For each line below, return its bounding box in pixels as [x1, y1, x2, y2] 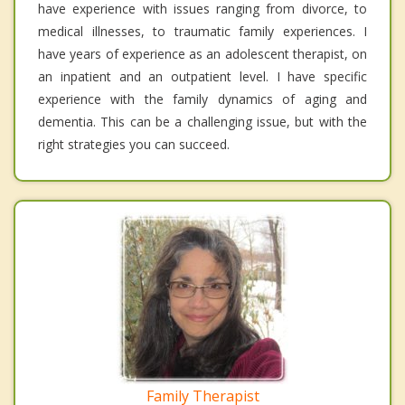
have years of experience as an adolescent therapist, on [38, 45, 367, 63]
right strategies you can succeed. [38, 136, 230, 154]
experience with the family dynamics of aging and [38, 90, 367, 108]
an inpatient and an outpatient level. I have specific [38, 68, 367, 86]
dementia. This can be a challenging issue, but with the [38, 113, 367, 131]
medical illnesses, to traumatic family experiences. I [38, 23, 367, 41]
